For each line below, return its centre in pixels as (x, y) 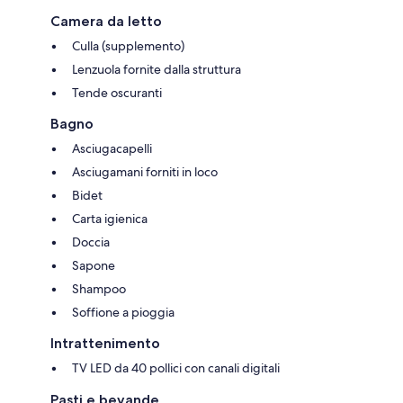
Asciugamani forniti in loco (145, 172)
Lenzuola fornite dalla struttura (157, 70)
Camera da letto (106, 22)
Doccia (91, 242)
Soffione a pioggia (123, 313)
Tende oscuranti (117, 93)
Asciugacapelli (112, 149)
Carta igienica (110, 219)
